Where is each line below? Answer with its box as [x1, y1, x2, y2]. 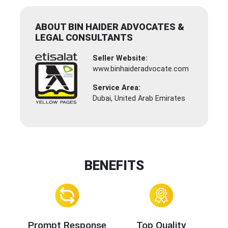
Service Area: [93, 83, 141, 93]
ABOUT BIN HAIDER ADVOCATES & [35, 21, 184, 33]
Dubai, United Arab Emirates [93, 94, 186, 103]
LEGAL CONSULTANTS [35, 32, 133, 43]
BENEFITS [84, 158, 144, 174]
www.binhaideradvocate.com [93, 65, 189, 74]
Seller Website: [93, 54, 148, 63]
